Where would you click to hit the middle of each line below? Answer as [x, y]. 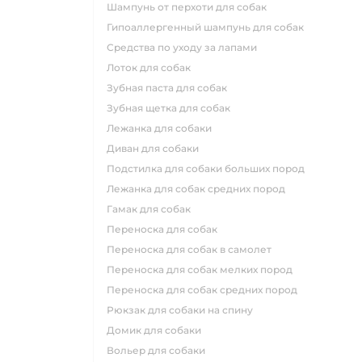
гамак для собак [152, 209]
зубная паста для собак [170, 88]
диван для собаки [157, 149]
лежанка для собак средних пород [200, 189]
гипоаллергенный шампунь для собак [208, 27]
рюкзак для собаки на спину [183, 310]
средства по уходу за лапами [185, 48]
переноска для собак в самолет [193, 250]
